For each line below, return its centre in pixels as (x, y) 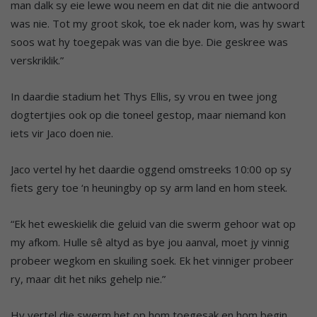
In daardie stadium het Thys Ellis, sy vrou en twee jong (144, 96)
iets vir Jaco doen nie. (62, 133)
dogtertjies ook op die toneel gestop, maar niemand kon (148, 114)
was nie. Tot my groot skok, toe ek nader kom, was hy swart (158, 23)
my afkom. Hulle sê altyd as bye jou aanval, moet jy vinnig (150, 242)
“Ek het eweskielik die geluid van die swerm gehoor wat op (153, 223)
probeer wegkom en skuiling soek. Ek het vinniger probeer (152, 260)
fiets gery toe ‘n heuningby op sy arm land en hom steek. (149, 187)
